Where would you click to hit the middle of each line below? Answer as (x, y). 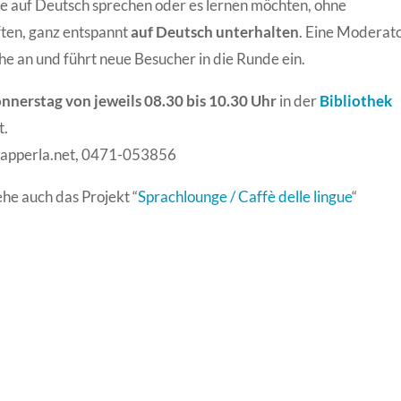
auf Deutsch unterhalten (215, 31)
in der (299, 100)
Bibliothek (356, 100)
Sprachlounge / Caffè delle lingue (245, 196)
